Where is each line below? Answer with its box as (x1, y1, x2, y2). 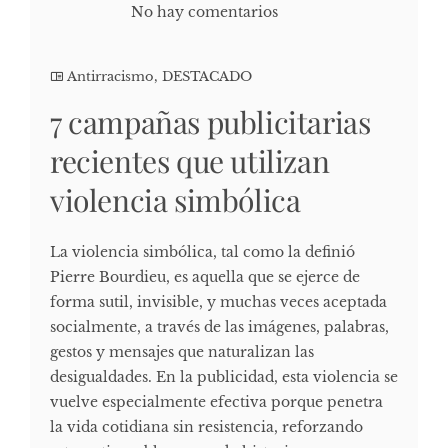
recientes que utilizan (50, 141, 330, 182)
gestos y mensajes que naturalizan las (50, 343, 314, 362)
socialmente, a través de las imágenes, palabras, (50, 318, 389, 337)
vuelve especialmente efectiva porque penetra (50, 393, 383, 412)
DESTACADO (162, 68, 252, 86)
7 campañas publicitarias (50, 102, 371, 143)
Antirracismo (67, 68, 154, 86)
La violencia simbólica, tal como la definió (50, 243, 355, 262)
